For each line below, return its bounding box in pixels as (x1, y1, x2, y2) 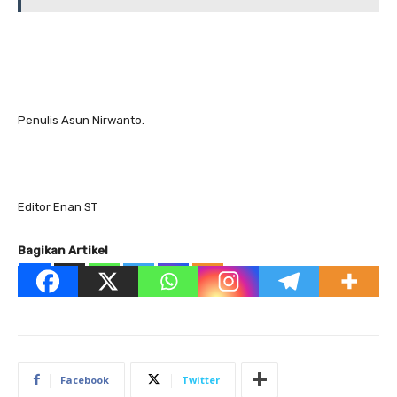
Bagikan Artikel (18, 243, 108, 257)
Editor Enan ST (18, 199, 97, 214)
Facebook (60, 372, 109, 386)
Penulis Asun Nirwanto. (18, 113, 144, 127)
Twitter (182, 372, 220, 386)
